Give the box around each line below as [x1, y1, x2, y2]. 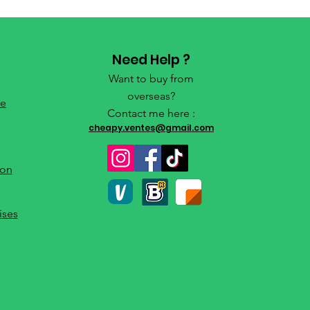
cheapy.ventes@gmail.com [88, 122, 214, 134]
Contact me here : [107, 107, 195, 120]
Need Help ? [111, 51, 190, 70]
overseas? [127, 89, 175, 103]
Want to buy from [108, 72, 194, 86]
